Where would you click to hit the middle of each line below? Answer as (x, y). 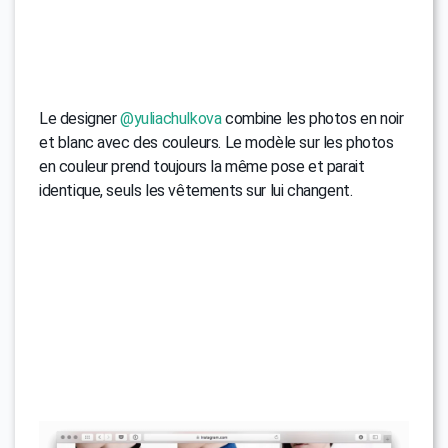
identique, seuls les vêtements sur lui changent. (196, 190)
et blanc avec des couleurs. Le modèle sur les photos (216, 142)
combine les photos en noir (312, 118)
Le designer (80, 118)
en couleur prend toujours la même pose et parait (202, 166)
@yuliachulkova (171, 118)
